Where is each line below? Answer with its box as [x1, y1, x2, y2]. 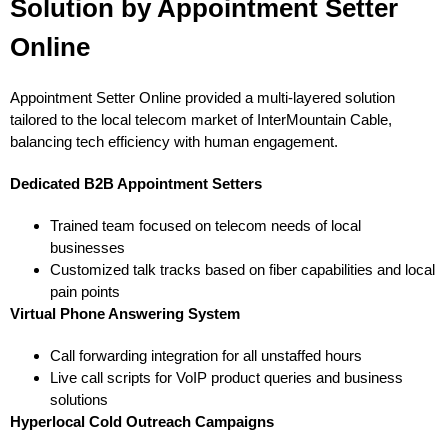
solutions [50, 390, 108, 408]
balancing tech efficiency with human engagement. [10, 132, 338, 150]
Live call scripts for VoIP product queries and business [50, 368, 403, 386]
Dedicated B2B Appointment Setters [10, 174, 262, 192]
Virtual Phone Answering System [10, 304, 240, 322]
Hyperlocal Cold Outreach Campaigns [10, 412, 274, 430]
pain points [50, 282, 120, 300]
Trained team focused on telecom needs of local [50, 216, 361, 234]
